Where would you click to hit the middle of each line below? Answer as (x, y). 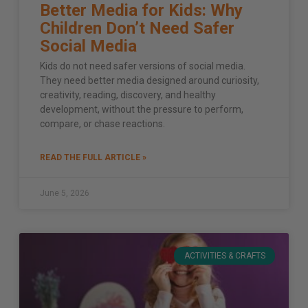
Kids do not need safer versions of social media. (143, 66)
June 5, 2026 (65, 193)
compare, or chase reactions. (102, 123)
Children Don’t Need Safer (137, 28)
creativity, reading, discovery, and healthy (128, 95)
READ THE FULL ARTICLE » (93, 157)
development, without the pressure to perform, (142, 109)
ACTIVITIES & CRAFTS (224, 256)
